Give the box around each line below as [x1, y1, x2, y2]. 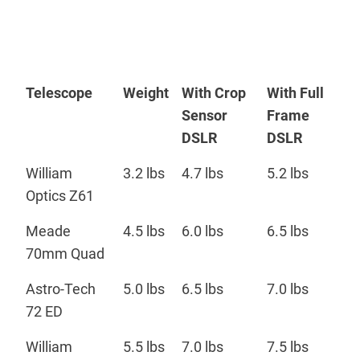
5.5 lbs [123, 337, 165, 355]
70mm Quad [26, 244, 104, 262]
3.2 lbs [123, 164, 165, 182]
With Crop [182, 84, 246, 101]
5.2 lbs [267, 164, 309, 182]
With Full [267, 84, 324, 101]
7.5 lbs [267, 337, 309, 355]
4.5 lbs [123, 222, 165, 239]
